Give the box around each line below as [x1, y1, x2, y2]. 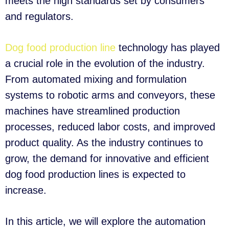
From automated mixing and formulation [5, 74, 187, 85]
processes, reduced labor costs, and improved [5, 121, 215, 132]
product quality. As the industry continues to [5, 137, 203, 148]
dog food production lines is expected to [5, 169, 186, 180]
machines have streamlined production [5, 105, 180, 117]
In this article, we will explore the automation [5, 216, 205, 227]
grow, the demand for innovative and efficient [5, 153, 209, 164]
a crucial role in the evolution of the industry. [5, 58, 205, 69]
